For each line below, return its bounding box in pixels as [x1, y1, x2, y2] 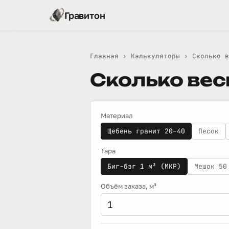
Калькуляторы [131, 52, 180, 60]
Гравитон [64, 10, 105, 21]
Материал [101, 111, 133, 120]
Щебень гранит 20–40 [107, 127, 185, 135]
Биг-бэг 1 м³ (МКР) [107, 162, 181, 171]
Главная [90, 52, 119, 60]
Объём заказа [101, 182, 146, 190]
